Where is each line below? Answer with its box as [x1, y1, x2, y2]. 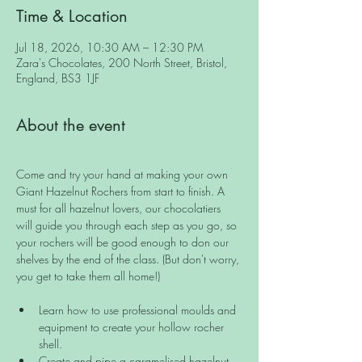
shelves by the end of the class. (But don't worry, [16, 251, 242, 267]
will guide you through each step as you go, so [16, 217, 240, 234]
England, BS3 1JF [16, 70, 99, 86]
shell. [39, 336, 62, 352]
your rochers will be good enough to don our [16, 234, 232, 250]
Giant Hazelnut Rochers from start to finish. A [16, 183, 228, 200]
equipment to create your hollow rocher [39, 319, 227, 335]
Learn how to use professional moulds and [39, 302, 239, 318]
